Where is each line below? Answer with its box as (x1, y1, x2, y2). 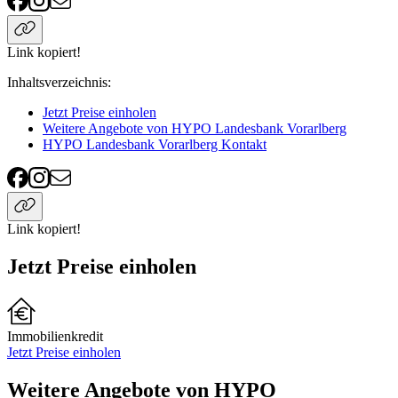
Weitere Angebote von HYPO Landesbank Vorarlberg (43, 121, 346, 137)
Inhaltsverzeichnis (7, 75, 107, 91)
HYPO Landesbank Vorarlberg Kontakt (43, 137, 267, 153)
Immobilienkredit (7, 329, 103, 345)
